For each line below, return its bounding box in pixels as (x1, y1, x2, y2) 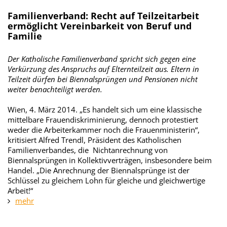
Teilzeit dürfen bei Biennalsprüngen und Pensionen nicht (8, 74, 198, 84)
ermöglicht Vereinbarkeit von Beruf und (8, 20, 192, 32)
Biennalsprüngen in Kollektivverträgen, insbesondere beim (8, 155, 212, 165)
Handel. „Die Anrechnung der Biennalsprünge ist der (8, 165, 190, 175)
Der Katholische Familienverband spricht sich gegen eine (8, 54, 196, 64)
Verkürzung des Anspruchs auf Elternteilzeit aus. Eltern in (8, 64, 199, 74)
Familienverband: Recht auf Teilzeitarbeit (8, 10, 199, 22)
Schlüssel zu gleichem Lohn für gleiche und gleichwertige (8, 175, 205, 185)
